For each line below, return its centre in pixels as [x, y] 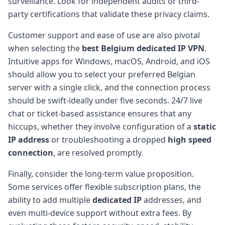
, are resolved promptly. [98, 152]
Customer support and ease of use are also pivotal [104, 35]
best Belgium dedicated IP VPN [143, 48]
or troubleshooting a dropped [108, 139]
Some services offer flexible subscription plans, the [104, 187]
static [205, 126]
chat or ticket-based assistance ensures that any [100, 113]
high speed [190, 139]
